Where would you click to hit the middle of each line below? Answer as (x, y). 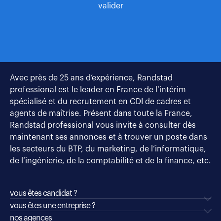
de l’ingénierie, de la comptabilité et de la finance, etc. (110, 161)
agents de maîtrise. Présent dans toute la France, (101, 114)
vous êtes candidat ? (43, 194)
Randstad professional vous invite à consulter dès (103, 126)
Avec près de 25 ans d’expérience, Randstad (91, 78)
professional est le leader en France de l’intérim (98, 90)
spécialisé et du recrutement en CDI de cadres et (100, 102)
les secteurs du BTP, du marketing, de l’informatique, (108, 149)
